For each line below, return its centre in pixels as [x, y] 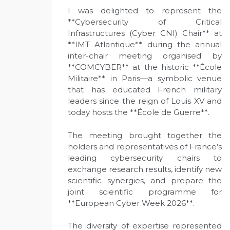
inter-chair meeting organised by [145, 56]
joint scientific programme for [145, 191]
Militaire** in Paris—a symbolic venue [145, 78]
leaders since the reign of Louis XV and [145, 101]
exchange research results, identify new [145, 169]
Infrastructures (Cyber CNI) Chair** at [145, 33]
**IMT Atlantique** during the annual [145, 44]
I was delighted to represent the [145, 11]
